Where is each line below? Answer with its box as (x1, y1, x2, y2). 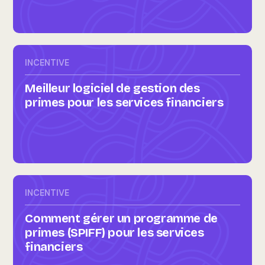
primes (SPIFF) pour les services (25, 225, 204, 240)
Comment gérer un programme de (25, 211, 218, 225)
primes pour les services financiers (25, 95, 224, 109)
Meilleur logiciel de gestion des (25, 81, 200, 95)
